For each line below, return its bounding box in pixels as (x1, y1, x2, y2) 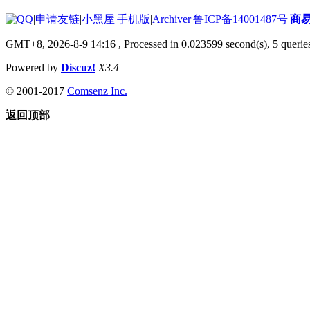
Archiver (152, 12, 191, 25)
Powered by (6, 61, 61, 73)
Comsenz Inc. (67, 84, 127, 97)
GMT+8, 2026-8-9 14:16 (6, 37, 116, 50)
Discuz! (61, 61, 95, 73)
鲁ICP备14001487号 (193, 12, 288, 25)
